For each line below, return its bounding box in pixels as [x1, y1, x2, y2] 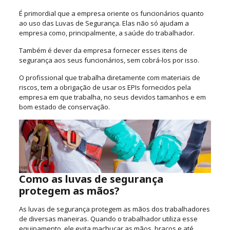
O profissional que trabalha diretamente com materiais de [18, 73, 200, 83]
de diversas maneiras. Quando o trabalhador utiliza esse [18, 214, 198, 224]
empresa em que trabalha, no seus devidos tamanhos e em [18, 92, 206, 102]
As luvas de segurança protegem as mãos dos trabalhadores [18, 204, 210, 214]
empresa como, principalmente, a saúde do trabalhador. [18, 28, 195, 38]
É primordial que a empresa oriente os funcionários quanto [18, 9, 204, 18]
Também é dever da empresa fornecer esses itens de [18, 46, 187, 55]
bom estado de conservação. [18, 102, 110, 112]
